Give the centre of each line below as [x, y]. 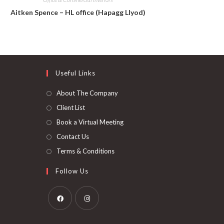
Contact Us [73, 137]
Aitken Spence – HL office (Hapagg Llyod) [78, 12]
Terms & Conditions [86, 151]
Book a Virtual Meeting [90, 122]
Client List [71, 108]
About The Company [87, 93]
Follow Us [72, 171]
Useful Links [76, 73]
